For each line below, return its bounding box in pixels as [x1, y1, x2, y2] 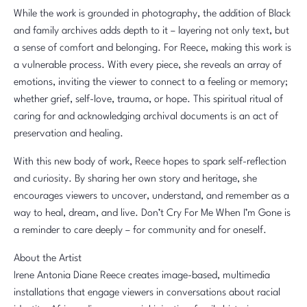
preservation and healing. [14, 129, 123, 140]
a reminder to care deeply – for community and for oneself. [14, 225, 267, 236]
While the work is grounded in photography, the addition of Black [14, 9, 291, 20]
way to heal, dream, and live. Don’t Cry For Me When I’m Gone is [14, 208, 291, 219]
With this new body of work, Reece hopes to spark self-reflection [14, 157, 286, 168]
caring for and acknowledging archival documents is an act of [14, 112, 278, 123]
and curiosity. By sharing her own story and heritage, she [14, 174, 257, 185]
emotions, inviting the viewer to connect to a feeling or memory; [14, 77, 288, 88]
